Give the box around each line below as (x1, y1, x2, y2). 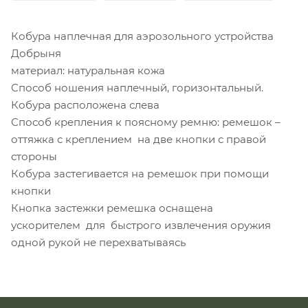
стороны (11, 149, 57, 163)
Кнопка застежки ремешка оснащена (11, 201, 213, 214)
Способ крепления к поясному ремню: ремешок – (11, 115, 280, 129)
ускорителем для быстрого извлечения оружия (11, 218, 271, 232)
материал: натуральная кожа (11, 63, 165, 77)
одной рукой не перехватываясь (11, 235, 186, 249)
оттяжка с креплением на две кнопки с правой (11, 132, 266, 146)
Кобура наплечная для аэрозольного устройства (11, 29, 274, 43)
